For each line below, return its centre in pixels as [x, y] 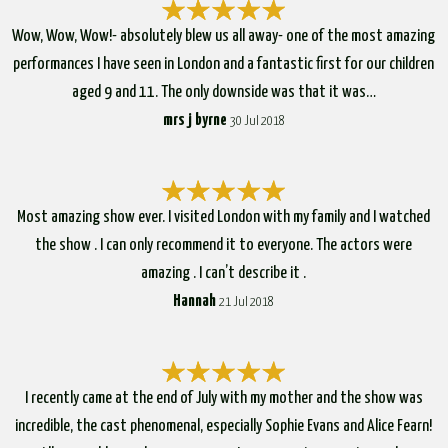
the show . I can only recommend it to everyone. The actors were [224, 245]
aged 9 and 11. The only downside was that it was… [223, 92]
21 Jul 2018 [247, 302]
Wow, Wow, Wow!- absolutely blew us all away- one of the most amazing [224, 36]
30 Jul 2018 [257, 121]
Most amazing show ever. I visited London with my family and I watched [224, 217]
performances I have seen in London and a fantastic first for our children [224, 64]
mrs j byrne [194, 120]
